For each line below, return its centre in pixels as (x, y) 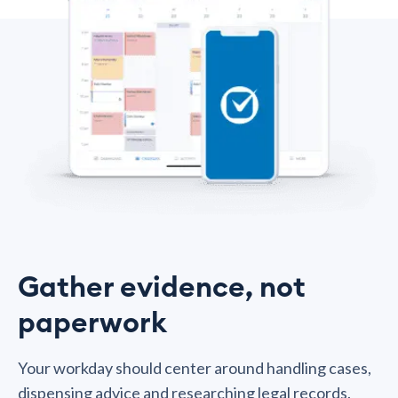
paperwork (92, 323)
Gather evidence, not (162, 287)
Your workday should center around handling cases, (195, 367)
